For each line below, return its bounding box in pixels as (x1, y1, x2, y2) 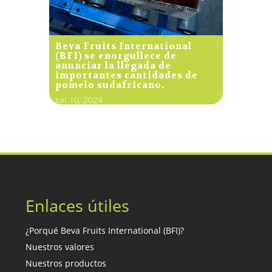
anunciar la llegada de (55, 59, 171, 72)
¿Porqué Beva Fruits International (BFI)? (25, 225, 185, 237)
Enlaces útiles (25, 194, 130, 217)
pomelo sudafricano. (55, 79, 165, 92)
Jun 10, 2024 (55, 94, 103, 106)
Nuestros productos (25, 257, 107, 270)
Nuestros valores (25, 241, 95, 253)
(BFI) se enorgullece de (55, 50, 177, 63)
